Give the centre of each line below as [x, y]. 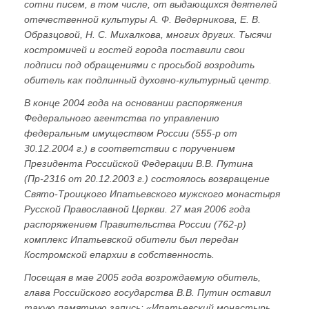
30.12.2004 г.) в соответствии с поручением [130, 149]
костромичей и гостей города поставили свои [134, 50]
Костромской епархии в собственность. [119, 255]
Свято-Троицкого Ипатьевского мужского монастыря [152, 194]
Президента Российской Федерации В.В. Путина [139, 164]
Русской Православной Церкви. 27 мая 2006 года [137, 209]
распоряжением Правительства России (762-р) [135, 225]
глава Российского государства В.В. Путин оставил [148, 293]
